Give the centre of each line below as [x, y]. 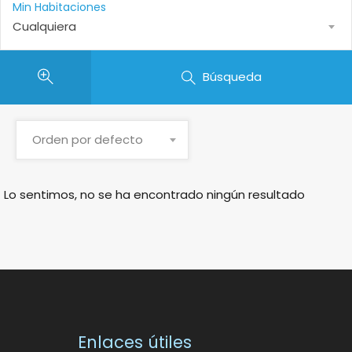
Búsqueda [233, 77]
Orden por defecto [88, 139]
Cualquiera [44, 26]
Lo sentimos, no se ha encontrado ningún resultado [154, 194]
